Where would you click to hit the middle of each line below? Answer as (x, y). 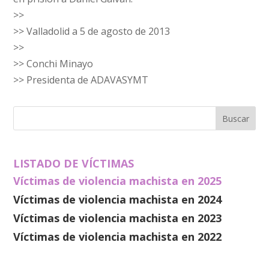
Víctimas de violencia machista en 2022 (118, 237)
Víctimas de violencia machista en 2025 (118, 181)
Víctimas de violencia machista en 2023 (118, 218)
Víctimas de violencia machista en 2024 (118, 200)
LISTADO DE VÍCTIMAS (74, 164)
